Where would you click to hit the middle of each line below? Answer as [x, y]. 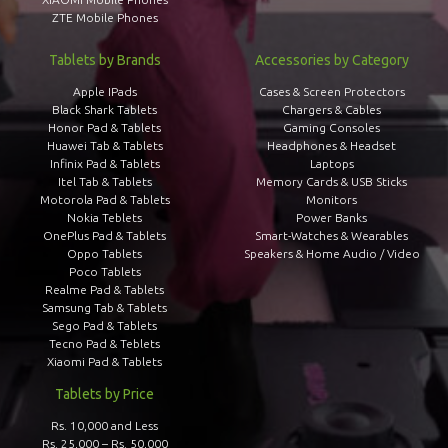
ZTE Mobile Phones [104, 17]
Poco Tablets [104, 271]
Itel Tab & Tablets [104, 181]
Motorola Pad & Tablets [104, 199]
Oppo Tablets [104, 253]
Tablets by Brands [104, 60]
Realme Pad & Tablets [104, 289]
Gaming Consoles [332, 127]
